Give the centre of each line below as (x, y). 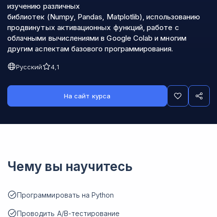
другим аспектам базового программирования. (90, 49)
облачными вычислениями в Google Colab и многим (97, 38)
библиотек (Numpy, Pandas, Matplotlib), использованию (104, 17)
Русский (29, 67)
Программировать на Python (66, 195)
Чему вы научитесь (70, 166)
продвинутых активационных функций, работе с (93, 27)
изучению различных (44, 6)
